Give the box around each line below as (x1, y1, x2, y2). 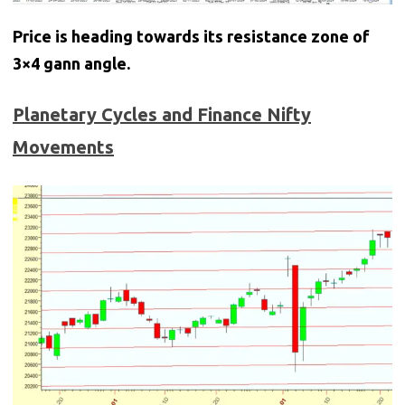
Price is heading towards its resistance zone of (13, 27, 370, 46)
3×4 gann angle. (13, 54, 130, 73)
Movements (13, 137, 114, 158)
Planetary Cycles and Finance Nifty (13, 104, 311, 126)
